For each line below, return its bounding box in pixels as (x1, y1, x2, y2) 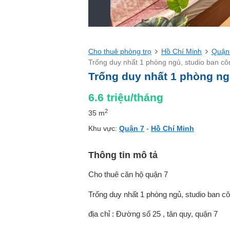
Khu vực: (88, 124, 119, 132)
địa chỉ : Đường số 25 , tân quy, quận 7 (88, 209, 218, 219)
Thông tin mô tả (88, 150, 158, 160)
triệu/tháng (107, 91, 163, 103)
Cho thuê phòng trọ (88, 47, 151, 55)
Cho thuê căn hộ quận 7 (88, 170, 168, 179)
